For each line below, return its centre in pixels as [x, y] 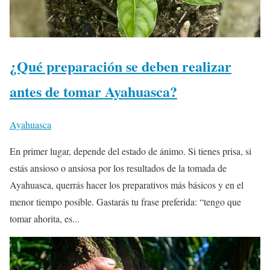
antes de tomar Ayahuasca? [93, 92]
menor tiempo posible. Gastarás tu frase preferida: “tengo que [125, 202]
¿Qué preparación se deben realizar [121, 66]
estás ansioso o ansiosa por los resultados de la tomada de [118, 168]
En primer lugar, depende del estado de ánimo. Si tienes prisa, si [130, 151]
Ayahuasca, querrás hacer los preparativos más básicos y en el [127, 185]
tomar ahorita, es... [45, 219]
